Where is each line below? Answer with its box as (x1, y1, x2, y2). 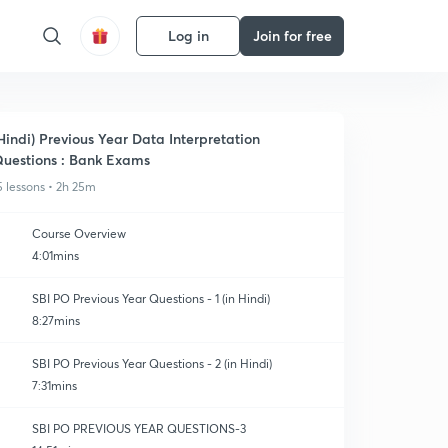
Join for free (252, 26, 332, 45)
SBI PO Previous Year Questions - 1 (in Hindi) (32, 291, 270, 306)
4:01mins (32, 248, 79, 263)
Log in (167, 26, 209, 45)
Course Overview (32, 226, 126, 241)
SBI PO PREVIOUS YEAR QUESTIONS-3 (32, 421, 246, 436)
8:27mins (32, 313, 80, 328)
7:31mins (32, 378, 77, 393)
